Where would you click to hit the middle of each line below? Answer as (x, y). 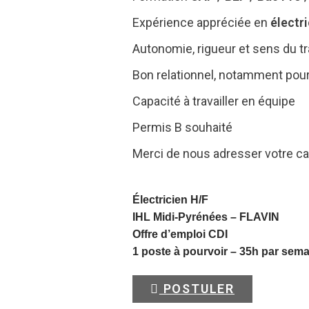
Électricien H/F (170, 200)
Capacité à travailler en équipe (214, 101)
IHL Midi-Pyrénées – (186, 217)
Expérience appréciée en (201, 22)
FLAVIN (259, 217)
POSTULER (197, 289)
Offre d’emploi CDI (180, 234)
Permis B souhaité (182, 127)
